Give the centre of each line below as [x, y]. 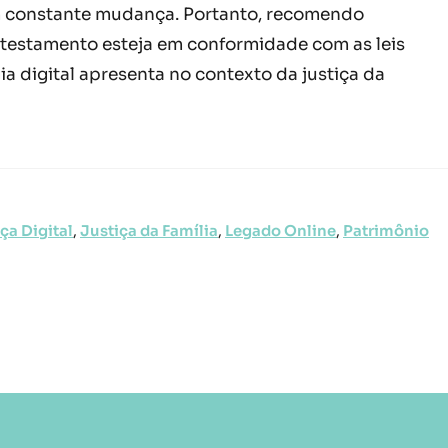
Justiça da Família [149, 231]
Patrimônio [386, 231]
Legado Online [280, 231]
